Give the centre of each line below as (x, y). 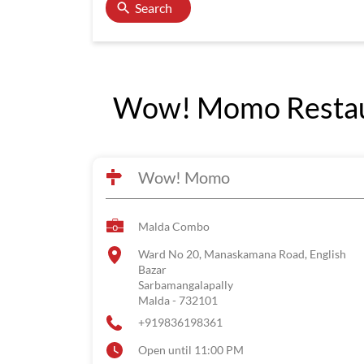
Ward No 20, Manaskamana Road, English (242, 254)
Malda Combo (174, 226)
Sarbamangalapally (186, 285)
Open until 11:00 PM (191, 350)
